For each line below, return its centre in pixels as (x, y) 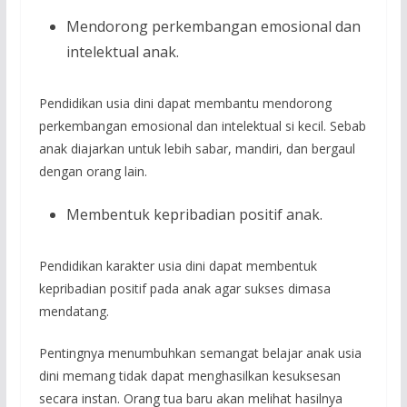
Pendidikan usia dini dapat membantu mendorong (185, 103)
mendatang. (74, 311)
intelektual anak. (122, 51)
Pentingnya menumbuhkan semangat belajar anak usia (200, 352)
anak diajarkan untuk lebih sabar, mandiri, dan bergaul (197, 148)
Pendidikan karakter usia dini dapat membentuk (178, 265)
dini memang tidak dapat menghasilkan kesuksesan (189, 375)
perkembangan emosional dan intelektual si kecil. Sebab (202, 125)
